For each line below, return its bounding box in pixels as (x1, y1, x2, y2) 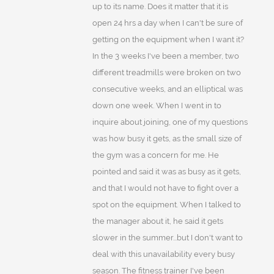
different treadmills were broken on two (92, 68, 241, 78)
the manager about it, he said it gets (92, 217, 223, 226)
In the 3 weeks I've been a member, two (92, 51, 239, 61)
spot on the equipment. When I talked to (92, 200, 241, 210)
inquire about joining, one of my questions (92, 117, 248, 127)
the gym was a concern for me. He (92, 150, 219, 160)
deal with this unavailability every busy (92, 250, 235, 259)
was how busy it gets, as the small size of (92, 134, 242, 144)
